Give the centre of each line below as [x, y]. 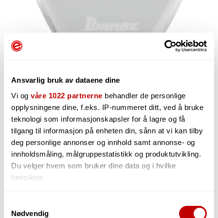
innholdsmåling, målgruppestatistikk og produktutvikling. [106, 154]
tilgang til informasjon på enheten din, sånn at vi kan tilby [107, 130]
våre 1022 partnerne [67, 95]
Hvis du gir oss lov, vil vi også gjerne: [75, 200]
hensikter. [28, 177]
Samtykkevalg [27, 204]
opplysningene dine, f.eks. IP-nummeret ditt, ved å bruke [107, 107]
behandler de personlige [144, 95]
